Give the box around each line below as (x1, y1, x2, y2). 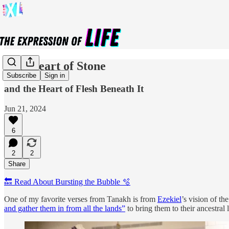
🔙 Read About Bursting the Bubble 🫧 (4, 177, 130, 186)
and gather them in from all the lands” (4, 203, 125, 213)
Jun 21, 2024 (4, 104, 46, 113)
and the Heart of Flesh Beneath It (4, 83, 144, 94)
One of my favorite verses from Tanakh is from (4, 194, 157, 203)
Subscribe (7, 72, 36, 80)
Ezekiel (157, 194, 181, 203)
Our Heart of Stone (4, 59, 106, 73)
